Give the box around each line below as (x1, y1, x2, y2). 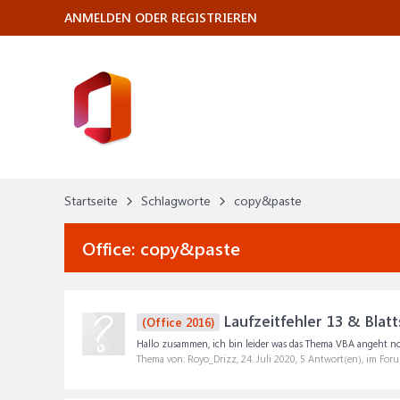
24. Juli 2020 (241, 352, 296, 365)
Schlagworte (141, 192, 211, 209)
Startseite (64, 192, 118, 209)
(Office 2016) (142, 314, 214, 329)
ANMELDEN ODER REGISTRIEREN (64, 9, 257, 26)
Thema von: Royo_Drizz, (137, 352, 241, 365)
